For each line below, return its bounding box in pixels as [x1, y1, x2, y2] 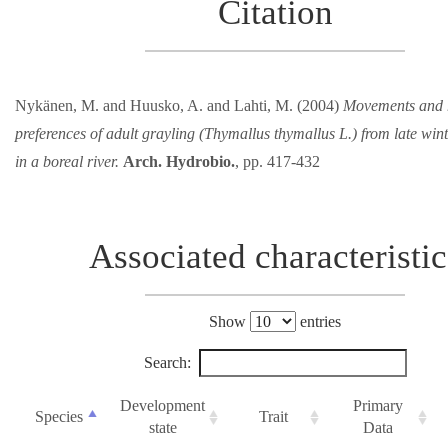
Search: [143, 354, 191, 372]
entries [296, 313, 341, 331]
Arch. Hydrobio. [123, 153, 235, 171]
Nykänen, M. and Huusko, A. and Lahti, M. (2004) [15, 97, 343, 115]
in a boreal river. [15, 153, 119, 171]
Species [34, 408, 83, 426]
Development [120, 397, 205, 415]
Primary [353, 397, 403, 415]
